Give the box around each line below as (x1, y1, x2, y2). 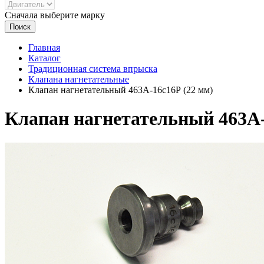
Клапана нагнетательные (28, 74, 129, 84)
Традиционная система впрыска (28, 64, 157, 74)
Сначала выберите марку (5, 10, 105, 20)
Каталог (28, 53, 61, 63)
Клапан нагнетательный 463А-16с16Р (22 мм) (28, 85, 213, 95)
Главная (28, 42, 60, 52)
